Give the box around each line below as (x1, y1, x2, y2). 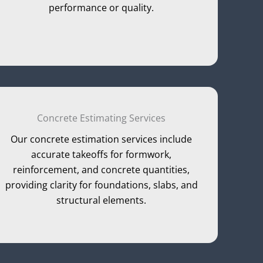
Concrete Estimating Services (37, 112, 166, 125)
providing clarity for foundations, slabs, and (5, 178, 198, 192)
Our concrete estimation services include (11, 133, 193, 146)
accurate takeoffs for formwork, (31, 148, 172, 161)
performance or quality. (49, 1, 154, 15)
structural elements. (56, 194, 147, 207)
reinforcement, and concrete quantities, (13, 163, 190, 177)
